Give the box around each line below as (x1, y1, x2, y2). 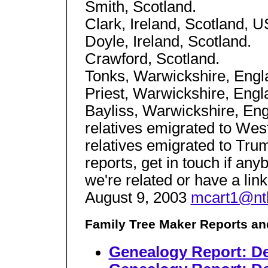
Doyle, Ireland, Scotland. (84, 33, 251, 50)
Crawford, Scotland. (84, 50, 220, 67)
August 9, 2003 (84, 189, 191, 206)
